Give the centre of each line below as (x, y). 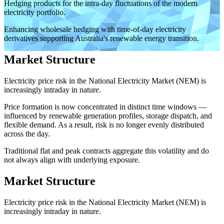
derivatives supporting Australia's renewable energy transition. (101, 38)
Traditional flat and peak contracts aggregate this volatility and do (106, 150)
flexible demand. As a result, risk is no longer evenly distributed (104, 124)
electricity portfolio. (35, 12)
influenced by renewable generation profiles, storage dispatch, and (108, 115)
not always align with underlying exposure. (72, 159)
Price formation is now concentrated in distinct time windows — (105, 106)
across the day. (27, 133)
